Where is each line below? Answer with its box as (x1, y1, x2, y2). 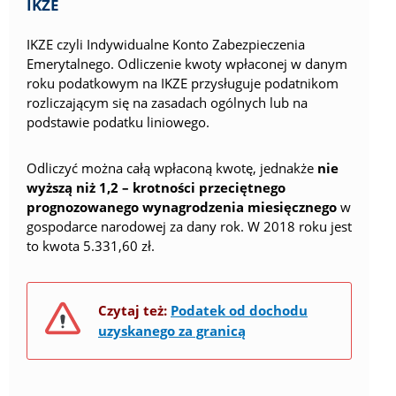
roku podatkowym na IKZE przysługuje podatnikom (27, 74, 339, 93)
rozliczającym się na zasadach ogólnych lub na (27, 94, 308, 112)
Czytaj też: (98, 301, 167, 319)
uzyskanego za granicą (98, 321, 246, 339)
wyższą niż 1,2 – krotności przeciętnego (27, 179, 286, 197)
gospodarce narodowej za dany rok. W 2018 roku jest (27, 217, 352, 236)
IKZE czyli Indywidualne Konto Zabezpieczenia (27, 35, 305, 54)
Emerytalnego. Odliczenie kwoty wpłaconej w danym (27, 55, 347, 73)
